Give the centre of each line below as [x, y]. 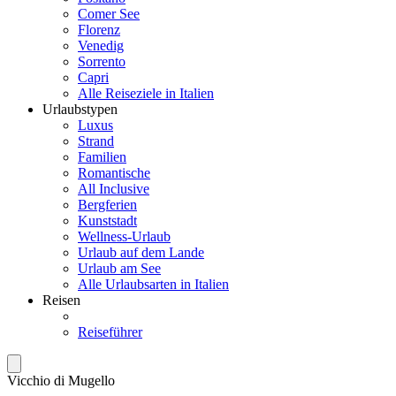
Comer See [109, 14]
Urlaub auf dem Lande [141, 252]
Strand [96, 141]
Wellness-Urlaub [124, 236]
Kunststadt [107, 221]
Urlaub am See [119, 268]
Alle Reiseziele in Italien [146, 93]
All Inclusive [114, 189]
